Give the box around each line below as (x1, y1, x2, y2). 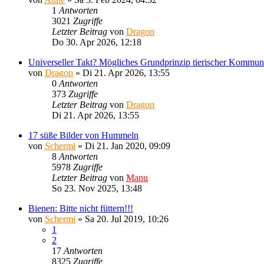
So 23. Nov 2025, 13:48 (52, 183, 142, 193)
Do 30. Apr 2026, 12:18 (52, 37, 141, 47)
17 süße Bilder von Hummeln (28, 130, 138, 140)
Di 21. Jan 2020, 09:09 (85, 140, 170, 151)
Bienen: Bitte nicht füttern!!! (28, 203, 133, 213)
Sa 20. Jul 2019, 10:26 (85, 213, 169, 224)
